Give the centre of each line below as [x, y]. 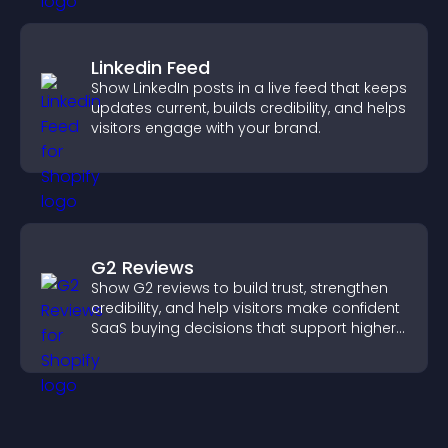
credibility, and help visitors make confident [245, 308]
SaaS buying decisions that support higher [243, 328]
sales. [111, 348]
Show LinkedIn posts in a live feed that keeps [249, 88]
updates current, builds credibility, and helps [248, 108]
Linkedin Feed [150, 67]
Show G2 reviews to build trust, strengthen [239, 288]
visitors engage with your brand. [206, 128]
